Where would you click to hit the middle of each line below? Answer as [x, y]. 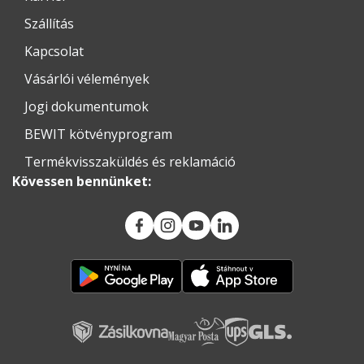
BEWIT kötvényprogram [98, 134]
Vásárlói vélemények [87, 78]
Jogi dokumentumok [87, 106]
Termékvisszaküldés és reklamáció [130, 161]
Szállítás [49, 23]
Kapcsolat [54, 51]
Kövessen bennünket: [82, 181]
